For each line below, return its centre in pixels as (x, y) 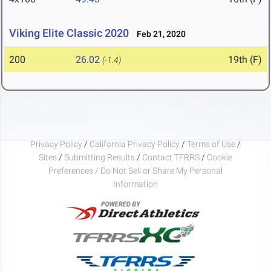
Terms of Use (211, 144)
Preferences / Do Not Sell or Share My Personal (135, 170)
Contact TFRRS (172, 157)
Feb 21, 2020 (158, 34)
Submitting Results (100, 157)
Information (135, 184)
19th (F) (245, 60)
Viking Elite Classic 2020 (69, 33)
